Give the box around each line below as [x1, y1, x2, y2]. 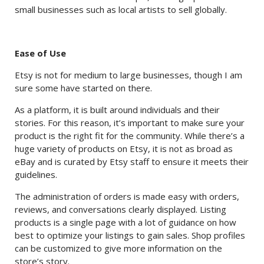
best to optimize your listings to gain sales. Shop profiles [15, 229, 245, 241]
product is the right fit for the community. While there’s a [15, 130, 245, 141]
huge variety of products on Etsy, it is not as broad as [15, 143, 233, 154]
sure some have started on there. [15, 82, 152, 94]
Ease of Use [15, 47, 66, 59]
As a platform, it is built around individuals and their [15, 104, 220, 115]
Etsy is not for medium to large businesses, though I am [15, 69, 242, 81]
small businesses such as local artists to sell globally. [15, 4, 227, 15]
